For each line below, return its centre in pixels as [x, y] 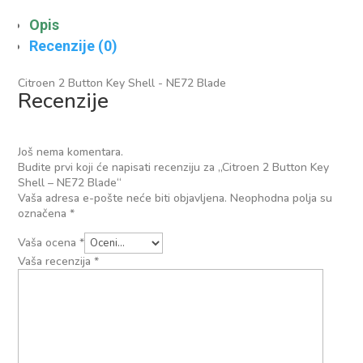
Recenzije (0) [74, 46]
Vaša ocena [49, 243]
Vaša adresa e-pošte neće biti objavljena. [123, 198]
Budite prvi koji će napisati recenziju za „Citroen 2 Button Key [174, 167]
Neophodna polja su [282, 198]
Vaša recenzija [56, 261]
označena [44, 214]
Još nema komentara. [71, 152]
